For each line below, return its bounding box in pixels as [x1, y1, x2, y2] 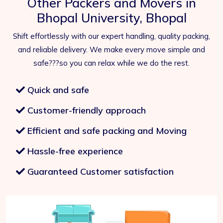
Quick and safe [25, 84, 89, 96]
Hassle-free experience [25, 145, 123, 157]
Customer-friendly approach [25, 105, 146, 116]
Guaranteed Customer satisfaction [25, 166, 174, 178]
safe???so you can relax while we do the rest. [33, 58, 190, 68]
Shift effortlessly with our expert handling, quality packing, [13, 31, 210, 41]
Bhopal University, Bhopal [36, 10, 187, 26]
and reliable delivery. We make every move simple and [18, 45, 205, 55]
